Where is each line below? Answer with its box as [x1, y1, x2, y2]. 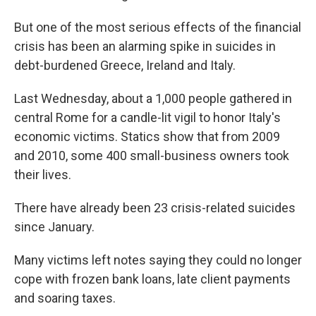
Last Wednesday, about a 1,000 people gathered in [14, 91, 292, 107]
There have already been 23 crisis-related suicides [14, 200, 296, 216]
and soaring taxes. [14, 291, 116, 306]
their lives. [14, 167, 71, 183]
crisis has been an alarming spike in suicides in [14, 39, 276, 54]
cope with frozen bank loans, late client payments [14, 272, 291, 287]
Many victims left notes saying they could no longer [14, 253, 302, 268]
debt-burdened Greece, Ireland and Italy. [14, 58, 236, 73]
